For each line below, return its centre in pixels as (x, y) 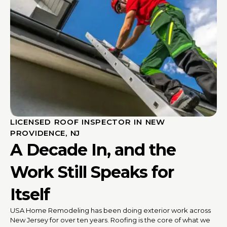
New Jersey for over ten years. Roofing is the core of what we (110, 220)
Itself (30, 194)
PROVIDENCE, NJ (45, 133)
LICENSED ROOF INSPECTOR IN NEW (88, 122)
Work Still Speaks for (92, 172)
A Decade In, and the (93, 149)
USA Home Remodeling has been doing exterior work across (110, 210)
